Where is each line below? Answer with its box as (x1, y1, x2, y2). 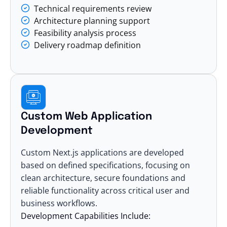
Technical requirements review (34, 3, 152, 14)
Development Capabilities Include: (21, 210, 150, 221)
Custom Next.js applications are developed (21, 146, 184, 158)
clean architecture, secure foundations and (21, 172, 185, 183)
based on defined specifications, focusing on (21, 159, 190, 171)
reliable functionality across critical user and (21, 184, 190, 196)
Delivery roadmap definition (34, 39, 141, 51)
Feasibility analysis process (34, 27, 136, 39)
